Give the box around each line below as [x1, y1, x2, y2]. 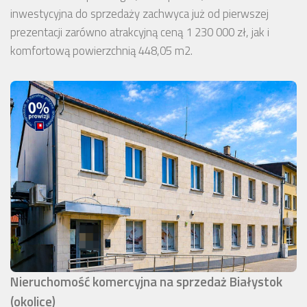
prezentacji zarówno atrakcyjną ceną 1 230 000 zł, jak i [10, 23, 269, 42]
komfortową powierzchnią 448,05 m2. [10, 42, 193, 60]
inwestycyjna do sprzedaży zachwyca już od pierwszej [10, 5, 269, 23]
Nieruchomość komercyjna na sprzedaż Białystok [10, 271, 282, 292]
